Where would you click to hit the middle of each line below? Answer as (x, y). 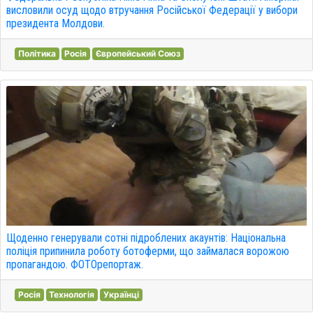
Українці (121, 294)
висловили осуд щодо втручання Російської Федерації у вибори (152, 10)
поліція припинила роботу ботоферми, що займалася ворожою (148, 251)
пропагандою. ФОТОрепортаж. (75, 264)
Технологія (72, 294)
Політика (37, 53)
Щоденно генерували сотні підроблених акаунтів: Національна (146, 238)
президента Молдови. (56, 23)
